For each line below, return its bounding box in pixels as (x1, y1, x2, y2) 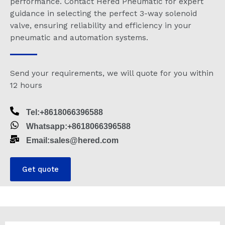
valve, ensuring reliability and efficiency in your (10, 21, 191, 30)
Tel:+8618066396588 (26, 108, 103, 117)
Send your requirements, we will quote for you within (10, 69, 213, 78)
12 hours (10, 81, 42, 90)
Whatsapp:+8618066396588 (26, 122, 131, 131)
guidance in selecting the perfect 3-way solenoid (10, 9, 197, 18)
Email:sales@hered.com (26, 136, 119, 145)
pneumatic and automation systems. (10, 33, 148, 42)
